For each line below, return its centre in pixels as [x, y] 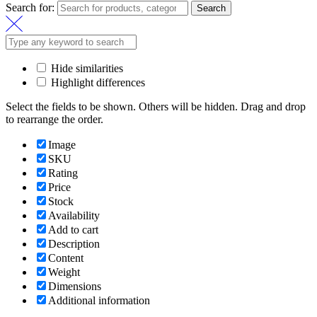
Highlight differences [97, 82]
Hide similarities [86, 68]
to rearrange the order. [54, 119]
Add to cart [73, 229]
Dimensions [75, 286]
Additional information [99, 300]
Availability [74, 215]
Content [66, 258]
